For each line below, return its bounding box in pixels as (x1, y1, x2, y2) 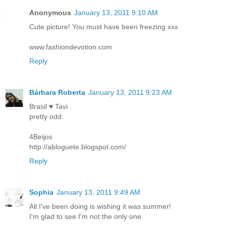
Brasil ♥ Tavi (29, 102, 68, 111)
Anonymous (29, 9, 71, 17)
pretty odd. (29, 112, 64, 121)
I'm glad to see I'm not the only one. (29, 212, 143, 221)
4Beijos (29, 133, 52, 141)
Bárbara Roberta (29, 88, 85, 97)
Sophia (29, 188, 53, 197)
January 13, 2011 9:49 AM (56, 188, 140, 197)
